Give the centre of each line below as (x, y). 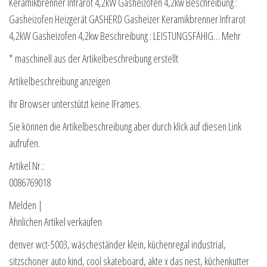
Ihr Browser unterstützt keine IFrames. (75, 104)
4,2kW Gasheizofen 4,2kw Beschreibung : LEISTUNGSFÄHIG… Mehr (125, 36)
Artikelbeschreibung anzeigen (60, 81)
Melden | (26, 205)
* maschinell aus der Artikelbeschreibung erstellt (94, 59)
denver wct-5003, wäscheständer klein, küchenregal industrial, (117, 245)
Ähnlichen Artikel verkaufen (55, 222)
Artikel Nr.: (27, 166)
